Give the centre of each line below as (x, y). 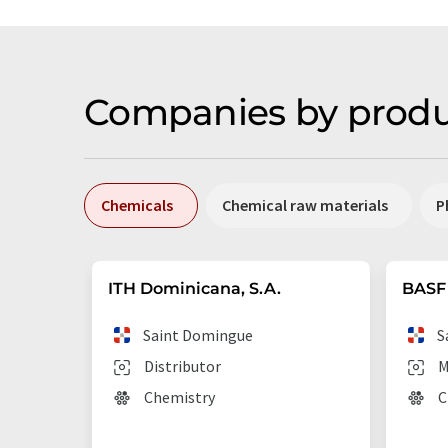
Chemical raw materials (305, 205)
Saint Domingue (198, 335)
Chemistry (179, 397)
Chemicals (137, 205)
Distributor (182, 366)
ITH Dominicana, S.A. (194, 288)
